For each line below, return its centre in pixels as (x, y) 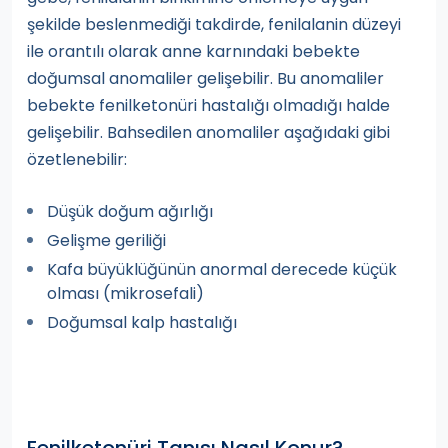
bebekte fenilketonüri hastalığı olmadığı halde (208, 106)
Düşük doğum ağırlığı (130, 212)
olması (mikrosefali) (125, 294)
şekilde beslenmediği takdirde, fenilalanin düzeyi (214, 25)
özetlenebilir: (77, 160)
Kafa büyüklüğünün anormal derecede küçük (222, 270)
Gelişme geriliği (106, 241)
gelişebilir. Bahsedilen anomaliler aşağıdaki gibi (208, 133)
